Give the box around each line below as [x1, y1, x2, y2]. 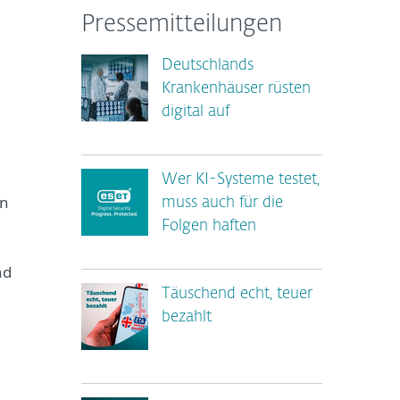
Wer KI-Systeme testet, [162, 172, 320, 187]
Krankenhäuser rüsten [162, 81, 311, 96]
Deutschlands [162, 58, 254, 73]
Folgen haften [162, 219, 256, 234]
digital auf [162, 104, 229, 120]
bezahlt [162, 310, 212, 325]
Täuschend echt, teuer [162, 287, 312, 302]
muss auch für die [162, 196, 283, 211]
